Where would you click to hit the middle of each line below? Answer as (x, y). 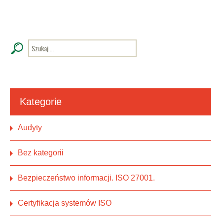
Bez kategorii (41, 153)
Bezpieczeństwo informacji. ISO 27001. (86, 178)
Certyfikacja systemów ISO (65, 203)
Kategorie (41, 102)
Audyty (30, 128)
